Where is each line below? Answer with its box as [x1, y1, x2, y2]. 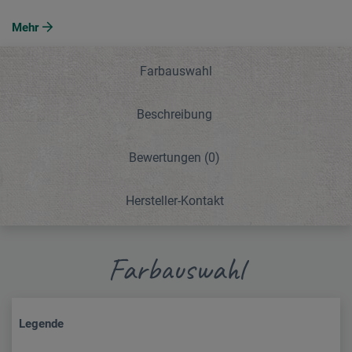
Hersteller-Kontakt [125, 192, 224, 208]
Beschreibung [137, 106, 212, 122]
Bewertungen [129, 149, 204, 165]
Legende [18, 316, 64, 331]
